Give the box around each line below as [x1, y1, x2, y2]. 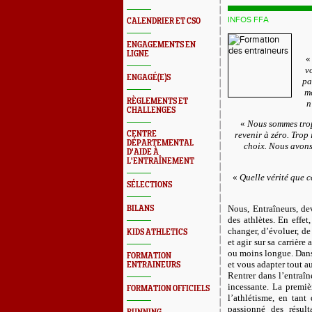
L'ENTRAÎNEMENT [127, 157, 194, 166]
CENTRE [127, 130, 157, 139]
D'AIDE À [127, 148, 159, 157]
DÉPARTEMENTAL [127, 139, 194, 148]
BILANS [127, 204, 154, 213]
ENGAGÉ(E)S [127, 73, 171, 82]
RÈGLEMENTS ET [127, 97, 188, 106]
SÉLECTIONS [127, 180, 172, 189]
